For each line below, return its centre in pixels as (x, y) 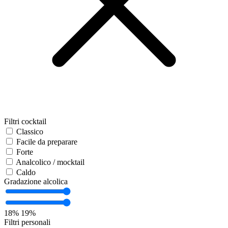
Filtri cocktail (25, 122)
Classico (30, 132)
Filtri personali (27, 222)
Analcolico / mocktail (50, 162)
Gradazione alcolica (36, 182)
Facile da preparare (47, 142)
